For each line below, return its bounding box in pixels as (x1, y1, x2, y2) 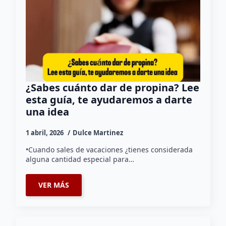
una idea (26, 105, 72, 119)
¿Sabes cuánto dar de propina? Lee (26, 81, 200, 95)
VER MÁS (38, 180, 70, 190)
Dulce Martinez (73, 128, 124, 138)
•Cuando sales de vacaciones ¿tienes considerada (26, 145, 193, 155)
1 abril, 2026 (26, 128, 66, 138)
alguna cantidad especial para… (26, 154, 135, 164)
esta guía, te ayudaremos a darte (26, 93, 193, 107)
